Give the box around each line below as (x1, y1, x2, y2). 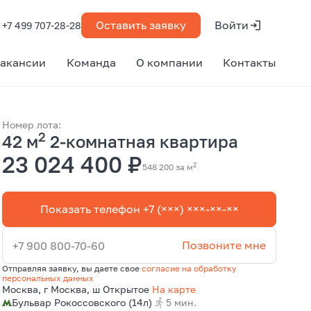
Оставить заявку (96, 18, 186, 32)
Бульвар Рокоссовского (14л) (12, 296, 153, 308)
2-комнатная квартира (46, 131, 239, 151)
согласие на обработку (142, 263, 237, 274)
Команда (66, 56, 116, 69)
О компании (135, 56, 203, 69)
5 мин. (166, 296, 197, 308)
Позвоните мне (181, 238, 266, 252)
